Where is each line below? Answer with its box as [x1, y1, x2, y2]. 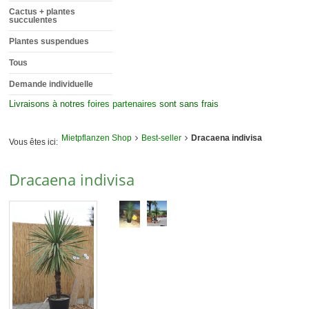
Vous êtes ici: [9, 137, 59, 147]
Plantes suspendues [9, 36, 90, 46]
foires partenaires [88, 98, 157, 109]
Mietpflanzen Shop [61, 132, 132, 143]
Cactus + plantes [9, 6, 76, 17]
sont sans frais [157, 98, 219, 109]
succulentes [9, 14, 58, 25]
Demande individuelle [9, 79, 94, 89]
